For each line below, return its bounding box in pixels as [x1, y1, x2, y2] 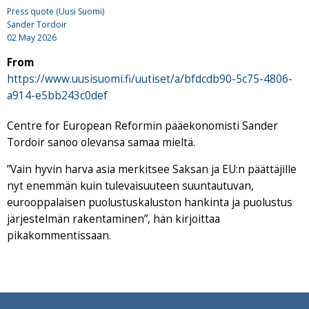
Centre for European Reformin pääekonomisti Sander [7, 119, 278, 134]
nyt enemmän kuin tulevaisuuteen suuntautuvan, [7, 179, 254, 194]
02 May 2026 [7, 32, 57, 44]
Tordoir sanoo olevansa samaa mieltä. [7, 135, 195, 150]
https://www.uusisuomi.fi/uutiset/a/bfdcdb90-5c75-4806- [7, 72, 292, 87]
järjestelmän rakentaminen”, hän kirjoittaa [7, 212, 220, 227]
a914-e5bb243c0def [7, 88, 108, 103]
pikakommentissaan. [7, 228, 111, 243]
